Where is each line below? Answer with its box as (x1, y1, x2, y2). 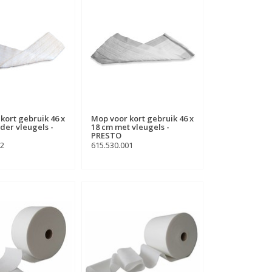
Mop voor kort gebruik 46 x (90, 112, 194, 124)
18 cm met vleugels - (90, 121, 169, 132)
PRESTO (90, 129, 121, 141)
